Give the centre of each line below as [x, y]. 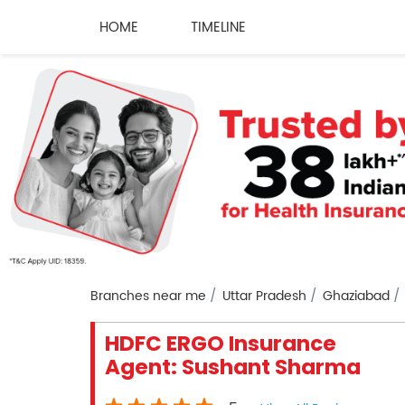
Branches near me [148, 297]
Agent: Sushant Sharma [232, 367]
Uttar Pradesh [264, 297]
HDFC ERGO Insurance [220, 344]
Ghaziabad [356, 297]
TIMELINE [218, 27]
